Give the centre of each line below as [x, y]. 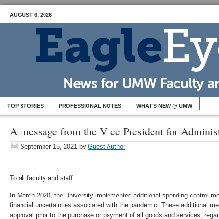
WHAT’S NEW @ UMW [164, 106]
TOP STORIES [25, 106]
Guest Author [107, 146]
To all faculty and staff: [42, 178]
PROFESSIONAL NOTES [90, 106]
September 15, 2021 [49, 146]
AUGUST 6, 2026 [31, 15]
